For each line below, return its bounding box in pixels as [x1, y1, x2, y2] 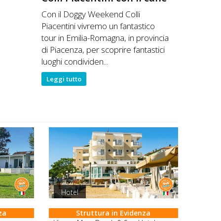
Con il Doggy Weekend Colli [41, 8, 140, 20]
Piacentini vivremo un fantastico [41, 20, 155, 32]
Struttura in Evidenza [76, 208, 151, 218]
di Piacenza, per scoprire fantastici [41, 44, 165, 55]
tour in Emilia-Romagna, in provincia [41, 32, 169, 43]
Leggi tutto [46, 74, 81, 83]
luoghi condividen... [41, 56, 108, 67]
